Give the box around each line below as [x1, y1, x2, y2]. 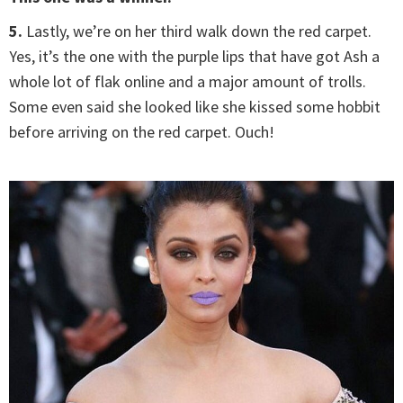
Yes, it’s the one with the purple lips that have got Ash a [9, 46, 380, 67]
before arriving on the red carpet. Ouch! [9, 121, 274, 143]
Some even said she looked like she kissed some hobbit [9, 96, 381, 118]
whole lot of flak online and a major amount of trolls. [9, 71, 366, 93]
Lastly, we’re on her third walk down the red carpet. [22, 21, 372, 42]
